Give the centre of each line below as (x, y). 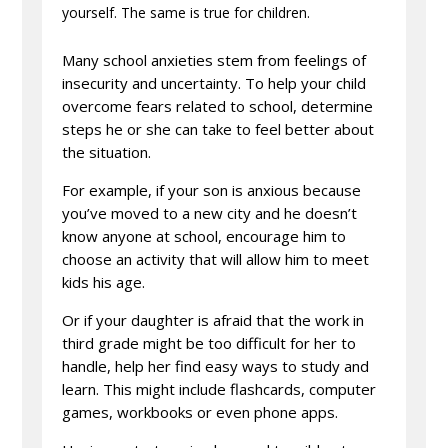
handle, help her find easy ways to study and (216, 365)
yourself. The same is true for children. (186, 12)
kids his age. (104, 281)
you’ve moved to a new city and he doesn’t (210, 212)
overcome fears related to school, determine (218, 105)
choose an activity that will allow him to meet (216, 258)
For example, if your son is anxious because (212, 189)
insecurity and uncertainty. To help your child (214, 82)
